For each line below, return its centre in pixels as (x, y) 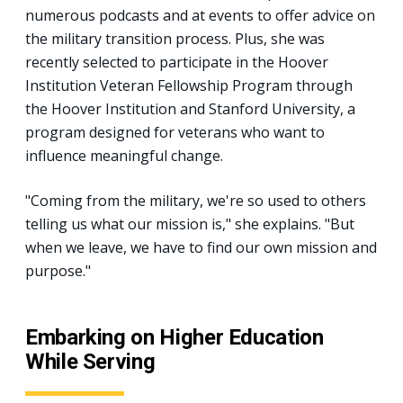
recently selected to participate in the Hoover (177, 62)
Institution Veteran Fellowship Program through (189, 85)
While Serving (90, 361)
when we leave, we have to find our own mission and (201, 247)
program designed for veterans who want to (175, 132)
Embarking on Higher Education (175, 337)
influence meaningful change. (124, 155)
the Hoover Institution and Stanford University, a (190, 108)
